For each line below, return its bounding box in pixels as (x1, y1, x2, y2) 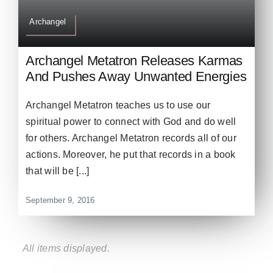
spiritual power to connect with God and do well (26, 116, 236, 127)
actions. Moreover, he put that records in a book (26, 149, 236, 160)
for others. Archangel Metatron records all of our (26, 133, 236, 144)
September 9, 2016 (26, 196, 95, 205)
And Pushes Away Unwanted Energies (26, 69, 247, 85)
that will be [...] (26, 166, 90, 177)
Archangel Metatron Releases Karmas (26, 53, 243, 69)
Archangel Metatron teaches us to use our (26, 100, 211, 111)
